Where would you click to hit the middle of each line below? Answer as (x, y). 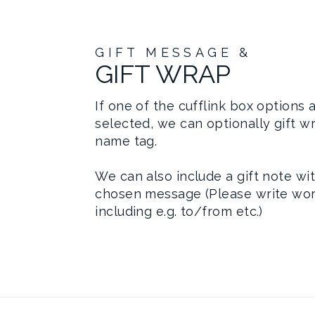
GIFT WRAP (163, 73)
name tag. (126, 141)
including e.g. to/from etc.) (179, 211)
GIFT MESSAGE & (173, 52)
